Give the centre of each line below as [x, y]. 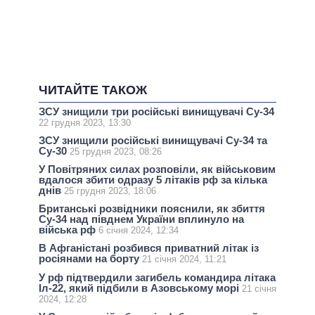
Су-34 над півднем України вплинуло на [141, 219]
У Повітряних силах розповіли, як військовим [157, 169]
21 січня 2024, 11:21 [184, 259]
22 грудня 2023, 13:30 [85, 122]
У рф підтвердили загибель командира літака [157, 277]
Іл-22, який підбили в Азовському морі [140, 288]
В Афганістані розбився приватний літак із [149, 248]
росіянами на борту [90, 259]
